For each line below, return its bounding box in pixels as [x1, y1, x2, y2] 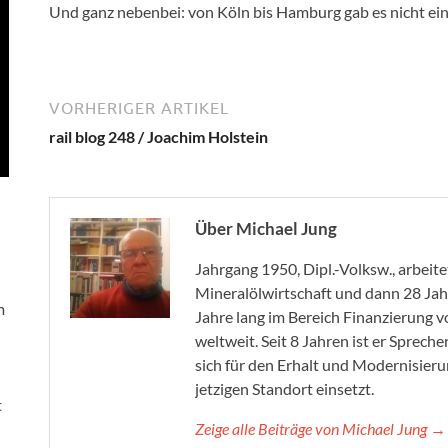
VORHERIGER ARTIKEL [49, 99, 229, 118]
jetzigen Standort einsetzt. [195, 379, 374, 399]
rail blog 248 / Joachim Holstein [49, 127, 268, 147]
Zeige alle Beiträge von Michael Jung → [195, 419, 446, 439]
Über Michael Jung [195, 218, 337, 240]
